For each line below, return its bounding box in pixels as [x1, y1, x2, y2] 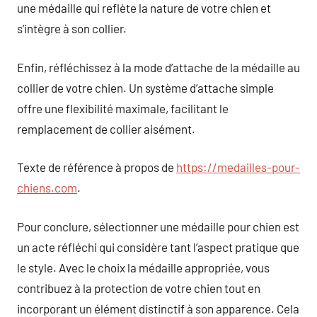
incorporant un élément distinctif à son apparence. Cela [17, 301, 299, 316]
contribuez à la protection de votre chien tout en [17, 280, 260, 295]
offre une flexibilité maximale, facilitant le [17, 100, 229, 115]
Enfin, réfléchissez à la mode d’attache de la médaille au [17, 59, 300, 74]
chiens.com [17, 180, 77, 195]
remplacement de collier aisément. [17, 121, 195, 136]
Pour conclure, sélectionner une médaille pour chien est [17, 219, 299, 234]
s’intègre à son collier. [17, 21, 127, 35]
